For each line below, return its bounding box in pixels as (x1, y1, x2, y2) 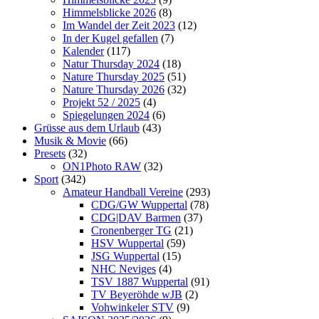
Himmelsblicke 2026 (63, 6, 156, 19)
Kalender (63, 44, 104, 57)
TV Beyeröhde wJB (91, 288, 182, 300)
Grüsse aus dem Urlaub (34, 121, 140, 134)
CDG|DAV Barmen (91, 211, 181, 224)
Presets (34, 147, 66, 159)
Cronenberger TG (91, 224, 172, 236)
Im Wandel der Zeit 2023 (63, 19, 175, 31)
